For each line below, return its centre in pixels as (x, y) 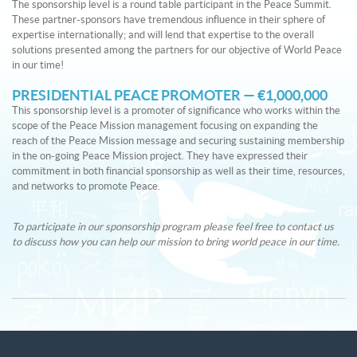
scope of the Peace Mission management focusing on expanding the (165, 126)
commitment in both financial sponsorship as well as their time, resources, (178, 171)
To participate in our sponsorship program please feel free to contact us (173, 227)
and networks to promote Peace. (86, 186)
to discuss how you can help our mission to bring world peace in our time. (176, 242)
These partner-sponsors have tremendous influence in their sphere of (169, 20)
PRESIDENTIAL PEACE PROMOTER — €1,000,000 (170, 96)
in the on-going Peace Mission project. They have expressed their (160, 156)
